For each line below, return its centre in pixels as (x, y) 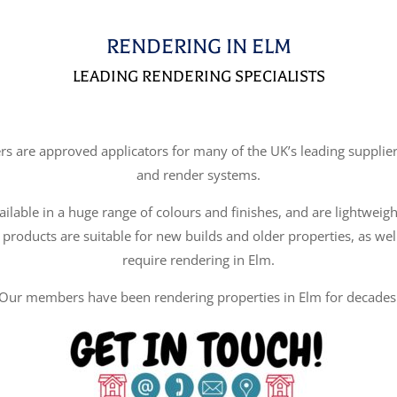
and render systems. (198, 175)
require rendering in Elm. (198, 260)
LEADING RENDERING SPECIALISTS (198, 77)
